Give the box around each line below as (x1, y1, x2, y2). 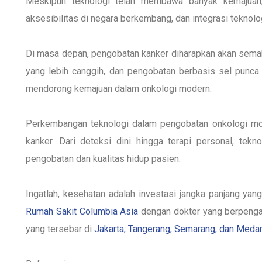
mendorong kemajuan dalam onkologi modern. (26, 82, 212, 94)
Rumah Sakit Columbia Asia (26, 205, 139, 217)
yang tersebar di (26, 223, 94, 235)
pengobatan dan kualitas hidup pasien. (26, 153, 181, 164)
